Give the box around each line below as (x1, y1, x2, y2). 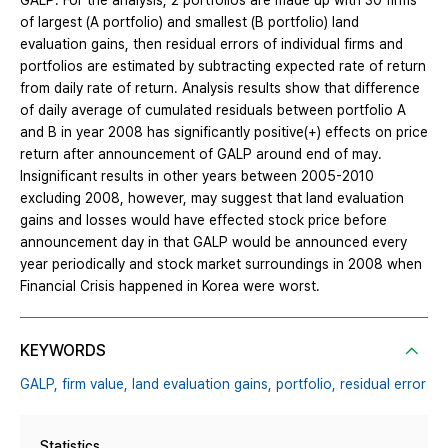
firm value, (62, 376, 128, 393)
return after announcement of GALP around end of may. (20, 146, 382, 163)
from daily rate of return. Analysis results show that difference (20, 80, 420, 97)
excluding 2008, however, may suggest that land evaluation (20, 190, 404, 207)
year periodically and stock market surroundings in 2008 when (20, 256, 422, 273)
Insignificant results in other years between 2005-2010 (20, 168, 374, 185)
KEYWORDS (20, 341, 106, 361)
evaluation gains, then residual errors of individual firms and (20, 36, 403, 53)
